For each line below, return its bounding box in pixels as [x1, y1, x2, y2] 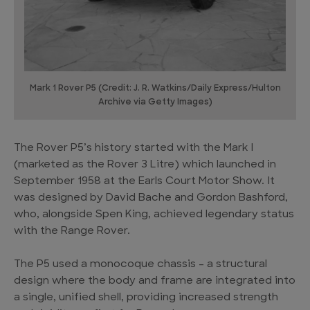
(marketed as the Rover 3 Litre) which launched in [14, 159, 276, 170]
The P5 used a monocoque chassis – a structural [14, 259, 267, 270]
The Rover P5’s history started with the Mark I [14, 143, 253, 154]
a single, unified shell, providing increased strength [14, 292, 278, 303]
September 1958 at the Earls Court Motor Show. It [14, 176, 275, 187]
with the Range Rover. [14, 226, 130, 237]
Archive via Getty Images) [98, 98, 212, 107]
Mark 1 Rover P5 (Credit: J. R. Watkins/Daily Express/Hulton [29, 84, 281, 93]
